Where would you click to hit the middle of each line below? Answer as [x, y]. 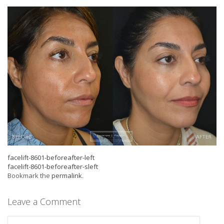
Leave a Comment [44, 202]
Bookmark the [29, 176]
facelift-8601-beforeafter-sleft [53, 167]
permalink [67, 176]
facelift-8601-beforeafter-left [51, 158]
